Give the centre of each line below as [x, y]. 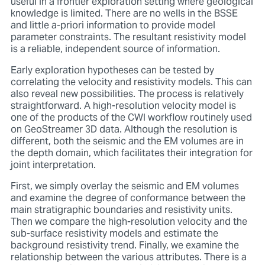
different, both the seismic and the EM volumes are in [127, 142]
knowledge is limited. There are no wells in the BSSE [124, 14]
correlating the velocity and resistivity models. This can [131, 83]
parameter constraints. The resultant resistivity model [128, 38]
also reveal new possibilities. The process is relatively [127, 94]
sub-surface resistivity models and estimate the [114, 234]
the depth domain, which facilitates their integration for [131, 153]
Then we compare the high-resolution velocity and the [129, 222]
